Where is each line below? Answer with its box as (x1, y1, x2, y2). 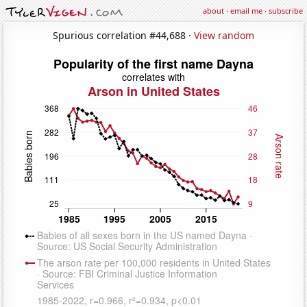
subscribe (269, 5, 303, 16)
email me (230, 5, 262, 16)
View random (194, 28, 254, 42)
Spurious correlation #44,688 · (53, 28, 194, 42)
